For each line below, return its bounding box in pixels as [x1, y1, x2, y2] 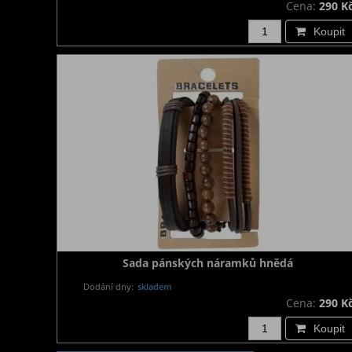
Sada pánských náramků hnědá [122, 255, 293, 270]
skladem [135, 280, 173, 292]
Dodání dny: [83, 280, 134, 292]
